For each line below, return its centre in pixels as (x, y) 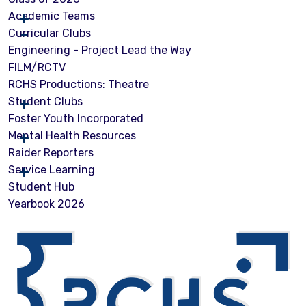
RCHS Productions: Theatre (79, 84)
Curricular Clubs (50, 33)
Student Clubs (45, 101)
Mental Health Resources (72, 135)
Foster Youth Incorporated (76, 118)
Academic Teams (52, 16)
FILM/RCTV (37, 67)
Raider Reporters (51, 152)
